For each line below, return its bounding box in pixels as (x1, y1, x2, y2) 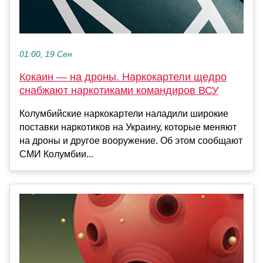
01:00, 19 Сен (19, 49, 72, 59)
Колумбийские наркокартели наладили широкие (19, 108, 228, 119)
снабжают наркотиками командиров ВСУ (19, 84, 218, 96)
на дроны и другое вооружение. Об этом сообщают (19, 135, 242, 146)
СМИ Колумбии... (19, 149, 93, 159)
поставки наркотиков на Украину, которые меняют (19, 122, 237, 132)
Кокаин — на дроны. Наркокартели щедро (19, 70, 227, 83)
